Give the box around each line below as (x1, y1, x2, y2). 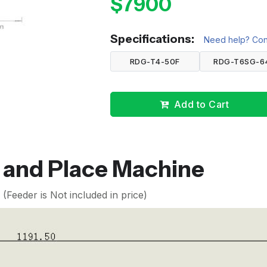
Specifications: (110, 32, 194, 46)
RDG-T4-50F (129, 56, 181, 66)
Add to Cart (173, 98, 229, 110)
